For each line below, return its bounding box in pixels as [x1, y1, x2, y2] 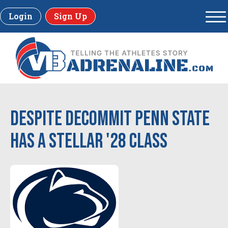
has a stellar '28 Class [10, 129, 167, 154]
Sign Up [54, 11, 87, 21]
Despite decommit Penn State [10, 107, 210, 131]
